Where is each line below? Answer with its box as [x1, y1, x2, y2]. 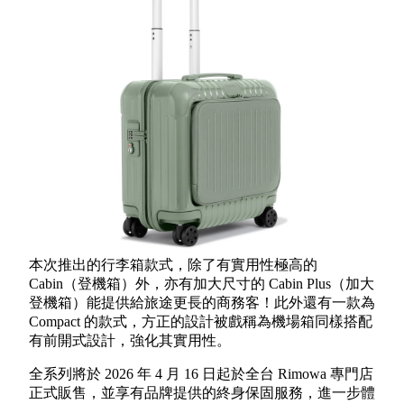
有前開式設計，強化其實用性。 [29, 333, 231, 349]
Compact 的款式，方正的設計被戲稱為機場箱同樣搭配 [29, 314, 372, 330]
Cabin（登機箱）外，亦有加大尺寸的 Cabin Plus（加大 [29, 276, 374, 292]
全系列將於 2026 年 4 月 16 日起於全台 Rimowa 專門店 [29, 366, 373, 382]
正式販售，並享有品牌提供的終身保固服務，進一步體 [29, 385, 375, 401]
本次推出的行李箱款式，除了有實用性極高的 [29, 257, 317, 273]
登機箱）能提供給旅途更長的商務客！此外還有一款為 [29, 295, 375, 311]
